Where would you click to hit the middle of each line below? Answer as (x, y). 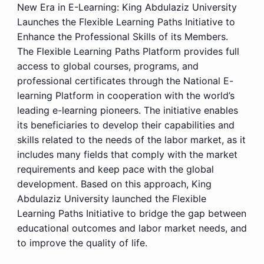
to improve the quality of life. (82, 242)
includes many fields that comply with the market (127, 154)
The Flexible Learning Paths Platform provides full (128, 51)
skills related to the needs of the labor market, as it (131, 139)
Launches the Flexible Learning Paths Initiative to (126, 22)
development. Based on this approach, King (114, 184)
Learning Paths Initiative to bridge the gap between (131, 213)
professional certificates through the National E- (125, 80)
